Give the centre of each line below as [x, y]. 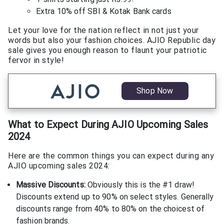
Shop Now [155, 91]
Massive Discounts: [51, 184]
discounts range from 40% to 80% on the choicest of [110, 208]
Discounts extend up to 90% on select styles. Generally [115, 196]
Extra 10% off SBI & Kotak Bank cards [104, 11]
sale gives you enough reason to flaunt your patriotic [107, 50]
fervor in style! [36, 60]
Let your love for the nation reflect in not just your [103, 30]
